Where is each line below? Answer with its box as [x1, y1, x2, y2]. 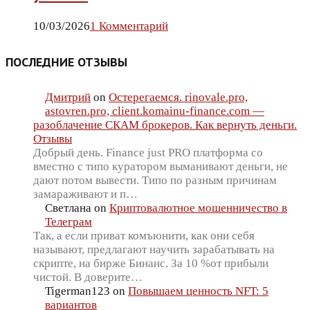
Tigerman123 [45, 284, 110, 298]
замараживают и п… [33, 188, 138, 201]
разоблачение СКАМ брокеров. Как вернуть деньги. [33, 118, 297, 132]
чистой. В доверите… [33, 271, 143, 284]
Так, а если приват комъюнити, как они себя [33, 229, 255, 243]
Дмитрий [45, 91, 91, 104]
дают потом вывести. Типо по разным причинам [33, 174, 277, 188]
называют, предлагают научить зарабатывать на [33, 243, 275, 257]
